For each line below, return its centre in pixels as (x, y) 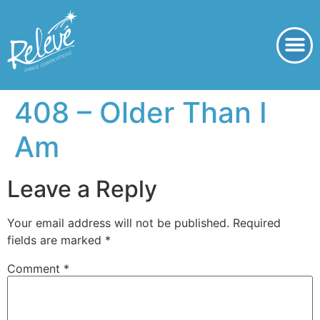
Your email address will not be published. (118, 223)
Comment (35, 269)
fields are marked (56, 240)
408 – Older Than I (141, 112)
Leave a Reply (82, 189)
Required (257, 223)
